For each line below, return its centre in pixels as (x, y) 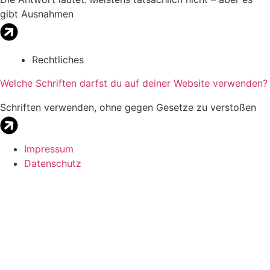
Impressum (49, 149)
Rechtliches (58, 59)
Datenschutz (53, 163)
